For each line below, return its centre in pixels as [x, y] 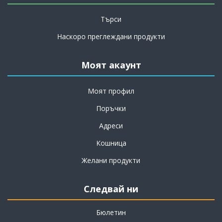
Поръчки [111, 109]
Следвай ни [111, 189]
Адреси [111, 126]
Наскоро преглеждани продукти [111, 37]
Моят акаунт [111, 65]
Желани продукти [111, 161]
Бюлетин [111, 213]
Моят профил [111, 91]
